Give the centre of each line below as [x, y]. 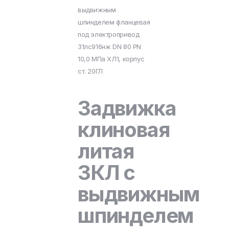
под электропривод [109, 34]
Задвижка [127, 108]
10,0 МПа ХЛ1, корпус [111, 59]
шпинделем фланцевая [114, 22]
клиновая [124, 130]
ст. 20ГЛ [90, 71]
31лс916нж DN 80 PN [109, 47]
